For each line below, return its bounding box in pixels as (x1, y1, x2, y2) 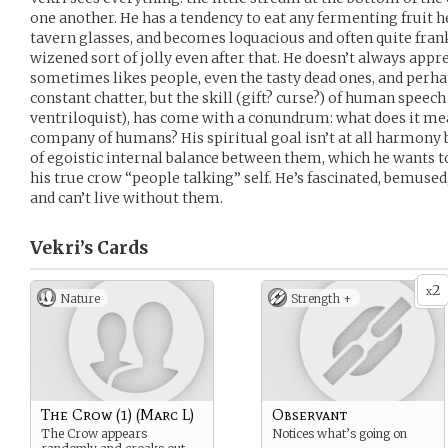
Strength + (291, 291, 352, 306)
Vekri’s (30, 237, 93, 259)
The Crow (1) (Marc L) (41, 405, 194, 424)
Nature (60, 291, 100, 306)
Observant (272, 405, 347, 424)
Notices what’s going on (272, 426, 407, 441)
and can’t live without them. (30, 189, 223, 207)
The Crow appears (41, 426, 147, 441)
